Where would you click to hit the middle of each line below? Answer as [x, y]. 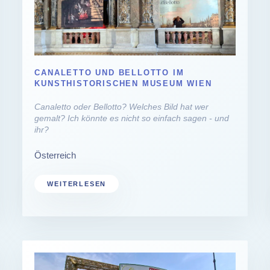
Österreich [55, 155]
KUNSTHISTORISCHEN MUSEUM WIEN [123, 83]
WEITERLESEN [77, 184]
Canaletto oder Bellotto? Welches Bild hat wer [122, 106]
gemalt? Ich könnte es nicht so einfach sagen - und [132, 118]
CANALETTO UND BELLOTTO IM [109, 72]
